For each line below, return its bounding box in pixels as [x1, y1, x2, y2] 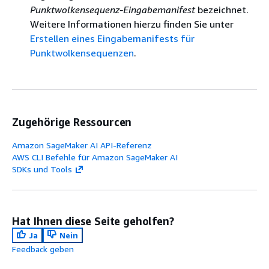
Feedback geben [12, 244, 74, 254]
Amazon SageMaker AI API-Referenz [12, 140, 152, 150]
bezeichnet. [195, 4, 249, 16]
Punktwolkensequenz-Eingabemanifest [30, 4, 195, 16]
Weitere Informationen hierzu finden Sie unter [30, 18, 234, 30]
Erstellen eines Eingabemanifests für [30, 32, 195, 44]
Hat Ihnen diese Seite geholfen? [12, 214, 174, 228]
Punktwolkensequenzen [30, 47, 134, 59]
